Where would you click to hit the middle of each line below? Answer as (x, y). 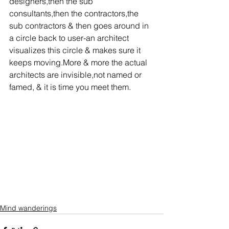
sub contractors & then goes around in (80, 26)
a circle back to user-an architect (70, 38)
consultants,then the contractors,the (75, 13)
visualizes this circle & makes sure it (76, 50)
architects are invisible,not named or (76, 75)
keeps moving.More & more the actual (79, 62)
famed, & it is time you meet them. (70, 87)
